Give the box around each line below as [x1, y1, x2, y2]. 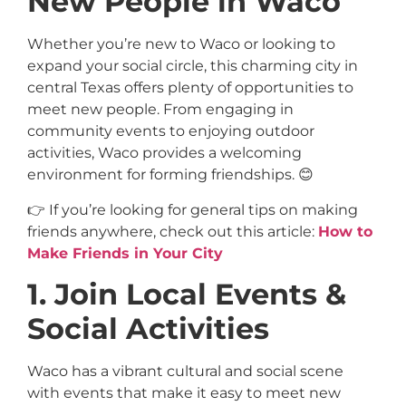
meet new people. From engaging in [27, 101, 294, 119]
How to [318, 222, 372, 240]
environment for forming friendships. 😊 [27, 166, 314, 184]
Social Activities [27, 311, 269, 347]
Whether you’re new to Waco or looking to [27, 35, 335, 53]
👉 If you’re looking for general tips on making [27, 200, 358, 218]
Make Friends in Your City [27, 244, 223, 262]
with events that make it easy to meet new [27, 384, 341, 402]
